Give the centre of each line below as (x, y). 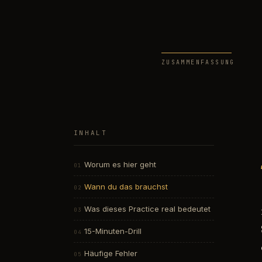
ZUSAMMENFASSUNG (198, 63)
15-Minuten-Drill (113, 231)
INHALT (90, 133)
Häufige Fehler (111, 254)
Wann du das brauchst (126, 187)
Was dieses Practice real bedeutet (147, 209)
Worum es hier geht (120, 165)
